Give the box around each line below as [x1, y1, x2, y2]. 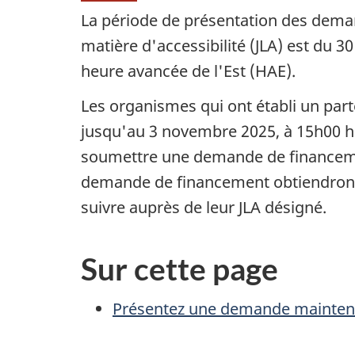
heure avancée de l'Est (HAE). [81, 60, 296, 82]
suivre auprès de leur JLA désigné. [81, 196, 326, 218]
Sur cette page [81, 250, 278, 287]
